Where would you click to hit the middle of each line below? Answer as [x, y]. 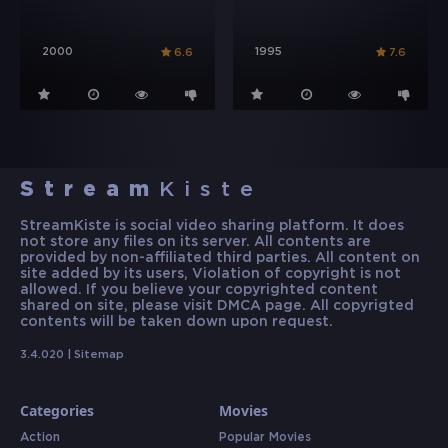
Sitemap [99, 355]
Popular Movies [264, 438]
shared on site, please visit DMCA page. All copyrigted [217, 306]
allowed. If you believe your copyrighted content [199, 290]
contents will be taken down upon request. [176, 322]
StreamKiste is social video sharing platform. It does [212, 226]
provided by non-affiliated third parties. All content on [220, 258]
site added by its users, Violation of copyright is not [210, 274]
